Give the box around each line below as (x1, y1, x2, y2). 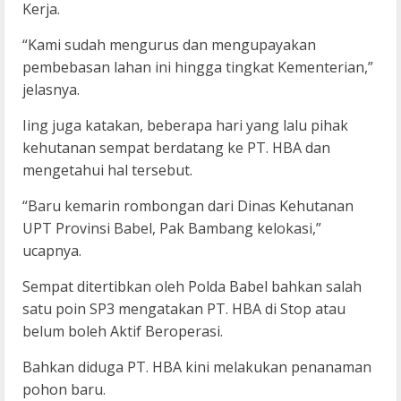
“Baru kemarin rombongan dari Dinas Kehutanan (22, 196, 354, 217)
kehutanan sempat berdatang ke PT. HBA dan (22, 138, 330, 158)
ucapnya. (22, 241, 81, 261)
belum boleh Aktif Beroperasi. (22, 321, 223, 342)
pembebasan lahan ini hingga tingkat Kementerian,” (22, 57, 373, 78)
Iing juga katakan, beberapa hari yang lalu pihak (22, 115, 348, 136)
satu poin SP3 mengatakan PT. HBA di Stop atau (22, 299, 346, 320)
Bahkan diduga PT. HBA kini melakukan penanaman (22, 357, 371, 378)
